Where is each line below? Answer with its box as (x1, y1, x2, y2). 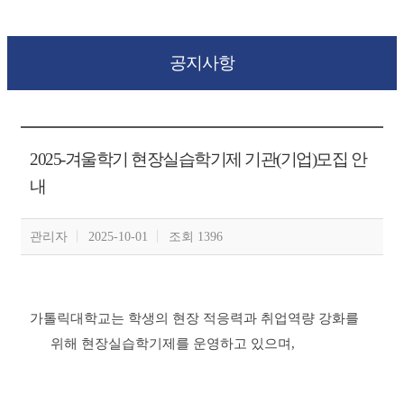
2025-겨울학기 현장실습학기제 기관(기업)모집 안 (30, 149, 366, 169)
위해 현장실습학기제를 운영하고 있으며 (50, 335, 291, 351)
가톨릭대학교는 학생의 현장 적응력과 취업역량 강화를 (30, 310, 359, 326)
